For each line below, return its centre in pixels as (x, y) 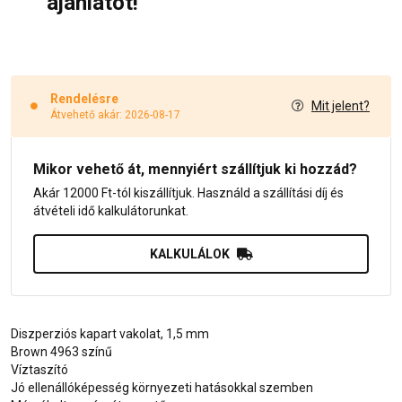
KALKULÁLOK (189, 253)
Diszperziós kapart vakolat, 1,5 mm (110, 333)
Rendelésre (84, 98)
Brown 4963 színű (61, 351)
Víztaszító (39, 369)
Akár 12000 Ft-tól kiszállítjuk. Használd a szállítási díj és (188, 192)
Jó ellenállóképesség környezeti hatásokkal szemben (162, 387)
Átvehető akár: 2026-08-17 (115, 114)
